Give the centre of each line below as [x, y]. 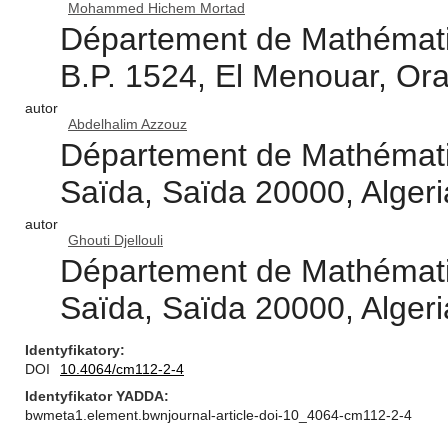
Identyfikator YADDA [94, 396]
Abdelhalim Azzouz [127, 124]
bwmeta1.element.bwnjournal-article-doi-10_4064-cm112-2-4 [218, 415]
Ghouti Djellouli [115, 240]
